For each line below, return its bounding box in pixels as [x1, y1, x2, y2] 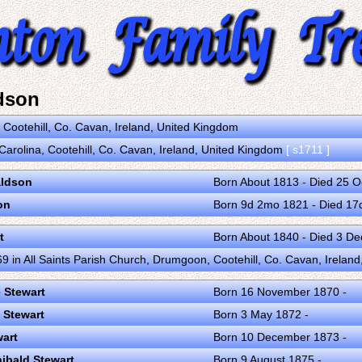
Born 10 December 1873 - [213, 330, 347, 343]
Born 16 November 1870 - [213, 285, 347, 298]
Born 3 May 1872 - [213, 308, 309, 321]
